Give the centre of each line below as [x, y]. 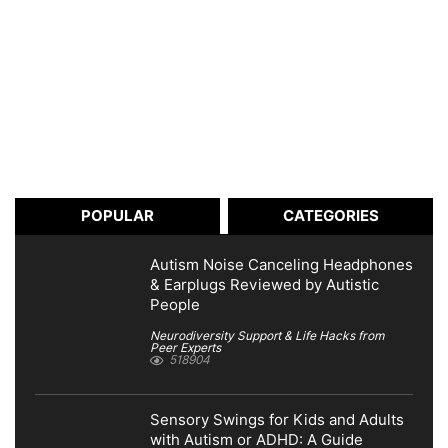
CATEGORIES [330, 215]
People [175, 304]
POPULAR [117, 215]
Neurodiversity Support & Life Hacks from [267, 335]
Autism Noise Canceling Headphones [281, 264]
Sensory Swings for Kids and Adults [277, 419]
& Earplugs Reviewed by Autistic [264, 284]
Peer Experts [185, 347]
